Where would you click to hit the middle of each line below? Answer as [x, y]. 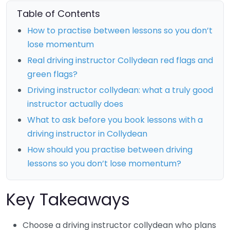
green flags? [52, 74]
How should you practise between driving [110, 150]
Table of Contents [59, 14]
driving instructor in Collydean [87, 134]
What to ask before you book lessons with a [115, 120]
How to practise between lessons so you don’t [120, 31]
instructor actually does [75, 104]
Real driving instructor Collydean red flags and [120, 61]
